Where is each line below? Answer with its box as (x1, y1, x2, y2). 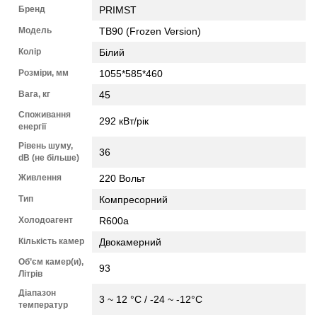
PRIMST (99, 4, 137, 16)
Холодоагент (18, 214, 73, 225)
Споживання (18, 109, 71, 120)
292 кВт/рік (99, 115, 149, 127)
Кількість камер (18, 236, 84, 246)
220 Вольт (99, 172, 145, 184)
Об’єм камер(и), (18, 256, 83, 267)
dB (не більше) (18, 152, 79, 163)
